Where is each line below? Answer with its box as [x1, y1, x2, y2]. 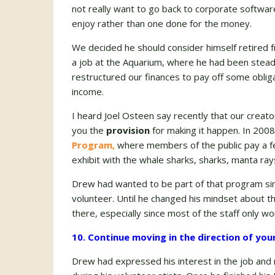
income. [72, 85, 104, 98]
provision [106, 124, 150, 136]
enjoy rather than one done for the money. [72, 17, 252, 29]
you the [72, 124, 106, 136]
